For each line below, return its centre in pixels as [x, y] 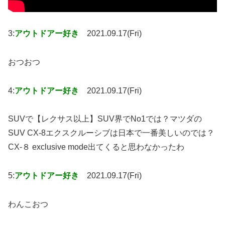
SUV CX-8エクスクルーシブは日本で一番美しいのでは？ [111, 133]
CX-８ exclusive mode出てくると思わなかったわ [96, 147]
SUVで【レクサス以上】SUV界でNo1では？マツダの [105, 119]
